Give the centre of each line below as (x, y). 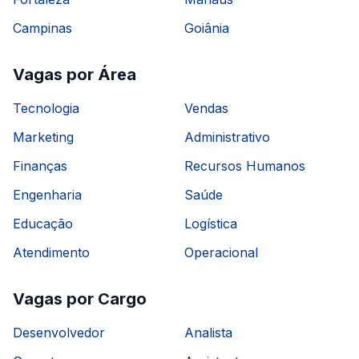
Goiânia (207, 28)
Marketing (43, 137)
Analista (208, 333)
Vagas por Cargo (80, 299)
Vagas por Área (75, 75)
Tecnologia (46, 108)
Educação (43, 224)
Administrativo (227, 137)
